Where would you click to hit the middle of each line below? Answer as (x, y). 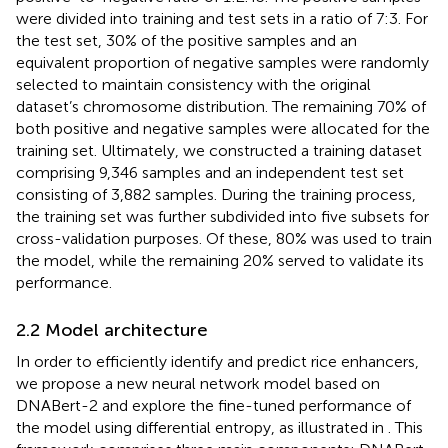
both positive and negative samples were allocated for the (223, 128)
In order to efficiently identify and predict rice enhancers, (217, 361)
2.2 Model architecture (112, 329)
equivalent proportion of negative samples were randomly (222, 62)
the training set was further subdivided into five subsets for (222, 216)
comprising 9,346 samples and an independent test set (210, 172)
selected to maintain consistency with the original (193, 84)
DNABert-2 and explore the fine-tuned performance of (213, 405)
